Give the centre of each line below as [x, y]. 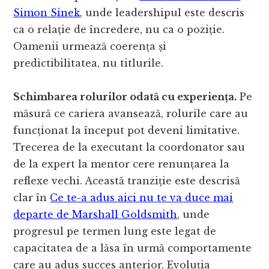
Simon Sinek [47, 13]
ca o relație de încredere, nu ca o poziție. [119, 30]
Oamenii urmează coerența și [90, 47]
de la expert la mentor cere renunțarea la [122, 164]
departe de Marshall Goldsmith [95, 215]
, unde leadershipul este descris [162, 13]
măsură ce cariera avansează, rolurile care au [131, 114]
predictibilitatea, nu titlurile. [89, 63]
